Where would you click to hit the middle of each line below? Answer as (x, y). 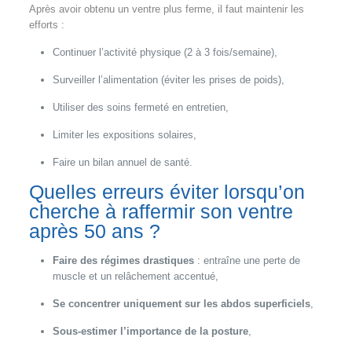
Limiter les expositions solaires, (124, 134)
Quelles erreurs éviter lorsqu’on (167, 191)
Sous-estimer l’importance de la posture (150, 331)
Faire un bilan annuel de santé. (122, 162)
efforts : (46, 24)
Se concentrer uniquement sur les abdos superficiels (181, 303)
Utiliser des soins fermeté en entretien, (140, 107)
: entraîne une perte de (247, 260)
